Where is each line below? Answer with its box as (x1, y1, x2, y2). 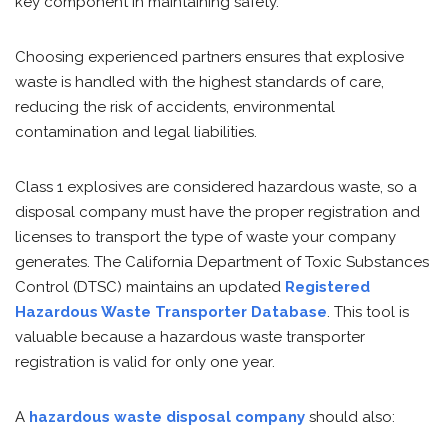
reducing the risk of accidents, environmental (15, 98, 335, 116)
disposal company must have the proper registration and (15, 203, 420, 221)
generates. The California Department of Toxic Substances (15, 253, 429, 271)
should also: (305, 408, 395, 426)
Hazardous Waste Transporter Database (15, 303, 327, 321)
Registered (285, 278, 370, 296)
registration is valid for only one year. (15, 353, 279, 371)
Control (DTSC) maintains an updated (15, 278, 285, 296)
